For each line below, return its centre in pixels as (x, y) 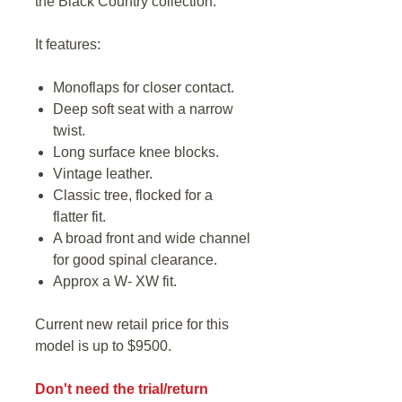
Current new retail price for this (132, 324)
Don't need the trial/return (122, 389)
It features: (68, 44)
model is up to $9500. (103, 346)
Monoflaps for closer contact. (144, 87)
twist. (69, 131)
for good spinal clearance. (137, 260)
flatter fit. (81, 217)
